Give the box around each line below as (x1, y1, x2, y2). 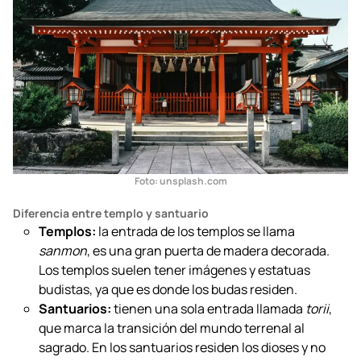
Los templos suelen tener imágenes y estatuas (39, 338, 310, 356)
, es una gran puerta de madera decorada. (87, 318, 330, 337)
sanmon (39, 318, 87, 337)
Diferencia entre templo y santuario (13, 282, 209, 298)
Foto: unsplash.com (134, 251, 227, 265)
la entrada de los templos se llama (96, 299, 295, 317)
